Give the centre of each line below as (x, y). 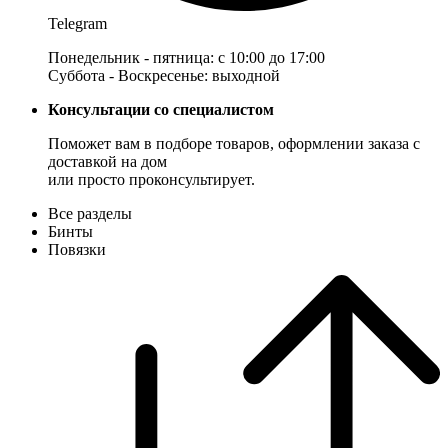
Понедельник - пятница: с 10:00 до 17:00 (186, 58)
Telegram (77, 24)
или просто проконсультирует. (151, 180)
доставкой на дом (107, 162)
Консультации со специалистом (161, 110)
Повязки (77, 250)
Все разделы (90, 214)
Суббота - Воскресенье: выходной (164, 76)
